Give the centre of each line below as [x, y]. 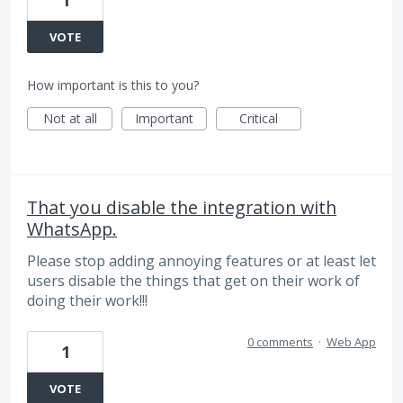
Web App [351, 341]
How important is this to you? [113, 85]
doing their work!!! [87, 301]
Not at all [70, 119]
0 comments [280, 341]
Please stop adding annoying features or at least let [201, 261]
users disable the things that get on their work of [193, 281]
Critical [259, 119]
